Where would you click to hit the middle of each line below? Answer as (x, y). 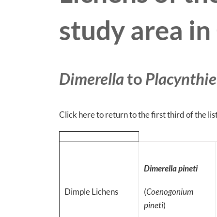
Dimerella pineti (171, 168)
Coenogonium (170, 191)
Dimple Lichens (91, 191)
